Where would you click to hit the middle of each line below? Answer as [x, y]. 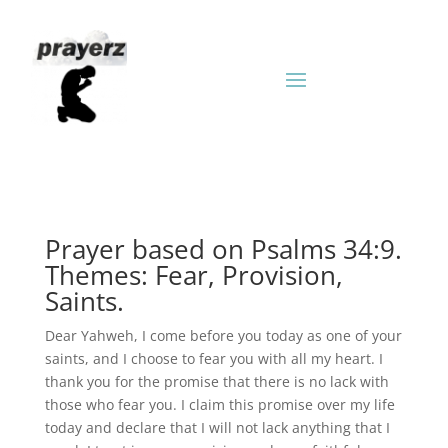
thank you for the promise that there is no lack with [216, 381]
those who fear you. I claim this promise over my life [219, 404]
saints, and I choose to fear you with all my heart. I [213, 358]
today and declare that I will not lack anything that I [217, 427]
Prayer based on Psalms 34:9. [223, 249]
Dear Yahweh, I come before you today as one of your [223, 335]
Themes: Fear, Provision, [193, 275]
